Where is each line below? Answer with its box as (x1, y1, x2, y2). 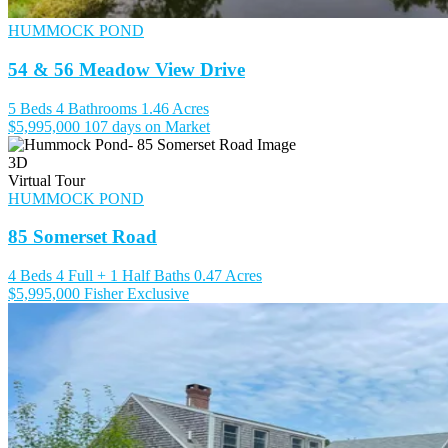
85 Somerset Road (8, 226, 157, 248)
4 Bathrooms (56, 99, 137, 117)
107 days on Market (84, 117, 210, 135)
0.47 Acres (194, 267, 262, 285)
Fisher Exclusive (84, 285, 189, 303)
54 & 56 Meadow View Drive (8, 59, 245, 80)
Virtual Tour (8, 171, 85, 189)
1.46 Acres (141, 99, 209, 117)
